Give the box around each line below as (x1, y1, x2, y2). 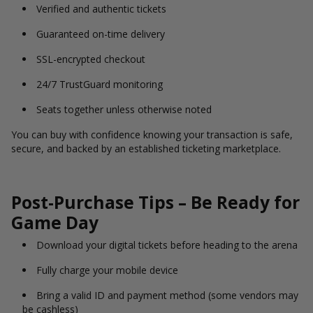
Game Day (11, 211, 99, 234)
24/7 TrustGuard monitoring (36, 78, 163, 91)
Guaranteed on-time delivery (36, 27, 165, 41)
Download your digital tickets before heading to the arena (36, 238, 298, 252)
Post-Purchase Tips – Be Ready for (11, 191, 300, 214)
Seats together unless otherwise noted (36, 103, 212, 116)
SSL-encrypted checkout (36, 52, 145, 66)
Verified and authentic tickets (36, 2, 166, 15)
